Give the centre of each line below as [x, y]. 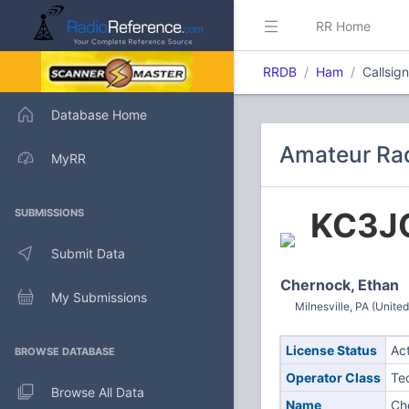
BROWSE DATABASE [65, 351]
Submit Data [88, 253]
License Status [331, 350]
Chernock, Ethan [340, 285]
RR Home [343, 26]
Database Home [99, 114]
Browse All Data [98, 392]
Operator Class [333, 378]
